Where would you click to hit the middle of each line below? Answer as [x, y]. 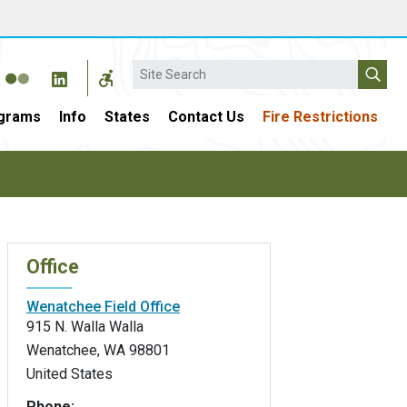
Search [154, 69]
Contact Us [206, 117]
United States [69, 373]
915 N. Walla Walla [85, 326]
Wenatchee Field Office [103, 306]
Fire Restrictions [320, 117]
